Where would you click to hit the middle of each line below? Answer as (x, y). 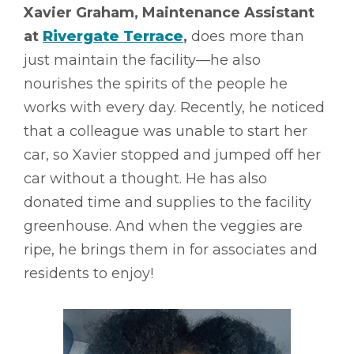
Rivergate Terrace (113, 36)
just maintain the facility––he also (142, 60)
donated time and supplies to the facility (168, 202)
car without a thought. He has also (145, 178)
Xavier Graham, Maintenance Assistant (169, 12)
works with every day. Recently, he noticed (174, 107)
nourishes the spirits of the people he (156, 83)
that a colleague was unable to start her (166, 131)
